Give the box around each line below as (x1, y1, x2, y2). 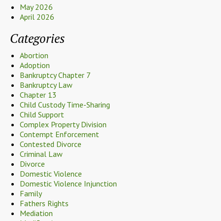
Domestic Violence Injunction (20, 178, 117, 188)
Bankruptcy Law (20, 79, 73, 90)
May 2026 (20, 1, 53, 12)
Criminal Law (20, 148, 63, 159)
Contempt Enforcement (20, 129, 99, 139)
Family (20, 188, 42, 198)
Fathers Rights (20, 198, 69, 208)
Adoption (20, 60, 50, 70)
